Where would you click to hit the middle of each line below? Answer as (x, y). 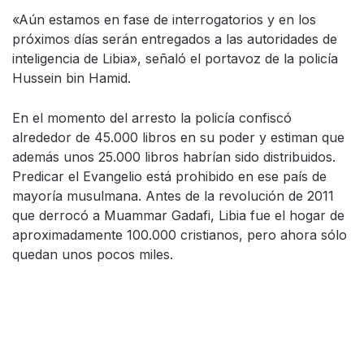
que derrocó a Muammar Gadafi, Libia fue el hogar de (178, 215)
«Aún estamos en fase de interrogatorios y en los (164, 19)
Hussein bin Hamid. (71, 78)
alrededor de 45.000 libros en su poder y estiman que (178, 137)
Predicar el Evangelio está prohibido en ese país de (169, 176)
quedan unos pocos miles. (93, 254)
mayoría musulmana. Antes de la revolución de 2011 (173, 196)
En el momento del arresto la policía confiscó (152, 118)
